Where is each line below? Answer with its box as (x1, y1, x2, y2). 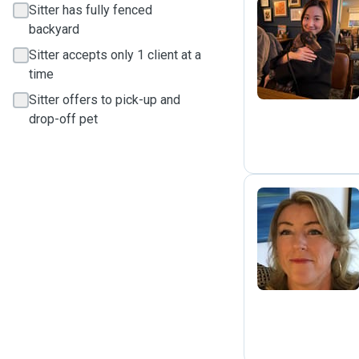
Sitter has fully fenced (29, 2, 152, 18)
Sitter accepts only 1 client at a (29, 47, 201, 63)
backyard (29, 22, 79, 37)
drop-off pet (29, 111, 98, 127)
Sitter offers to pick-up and (29, 92, 180, 107)
